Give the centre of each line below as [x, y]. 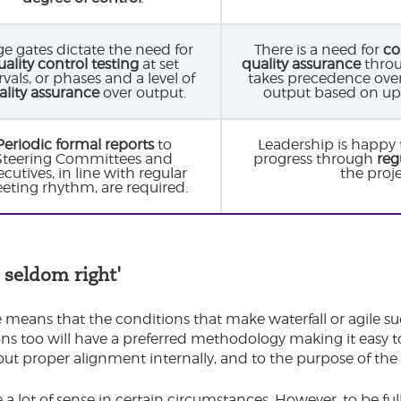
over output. [143, 92]
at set [159, 64]
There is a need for [319, 49]
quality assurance [301, 64]
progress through [315, 158]
